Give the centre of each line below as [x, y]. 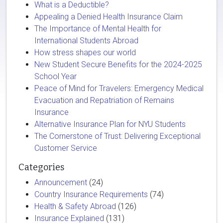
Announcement [61, 182]
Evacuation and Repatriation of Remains [104, 100]
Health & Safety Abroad [75, 206]
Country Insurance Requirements [91, 194]
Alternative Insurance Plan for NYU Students [110, 124]
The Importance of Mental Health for [98, 29]
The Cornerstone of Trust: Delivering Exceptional [117, 136]
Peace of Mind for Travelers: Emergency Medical [119, 88]
